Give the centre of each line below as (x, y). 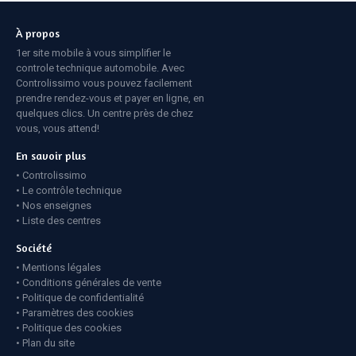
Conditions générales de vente (92, 282)
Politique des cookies (72, 327)
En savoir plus (51, 155)
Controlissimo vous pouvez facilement (104, 83)
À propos (38, 33)
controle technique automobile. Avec (100, 68)
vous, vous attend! (58, 128)
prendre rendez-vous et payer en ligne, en (110, 98)
